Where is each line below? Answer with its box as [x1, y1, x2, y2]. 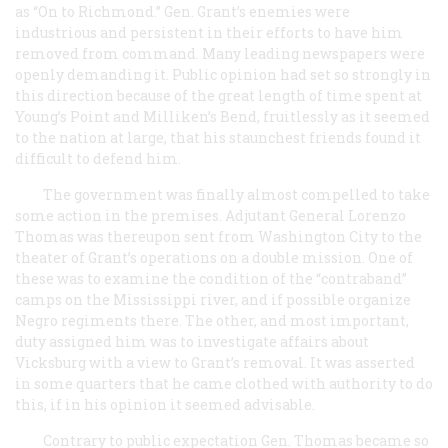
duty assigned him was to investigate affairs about [15, 331, 369, 351]
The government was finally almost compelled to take [43, 184, 430, 204]
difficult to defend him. [15, 148, 181, 168]
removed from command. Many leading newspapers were [15, 43, 425, 63]
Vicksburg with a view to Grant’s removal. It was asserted [15, 352, 415, 372]
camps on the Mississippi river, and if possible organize [15, 289, 411, 309]
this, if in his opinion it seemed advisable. [15, 394, 315, 414]
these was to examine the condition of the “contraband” [15, 268, 407, 288]
